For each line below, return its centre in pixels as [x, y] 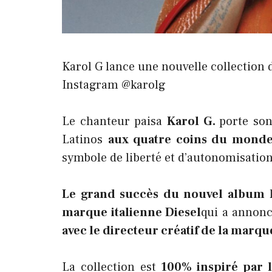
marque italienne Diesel [131, 212]
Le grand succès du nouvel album [163, 194]
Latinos [85, 140]
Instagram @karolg [114, 85]
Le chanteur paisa [114, 121]
